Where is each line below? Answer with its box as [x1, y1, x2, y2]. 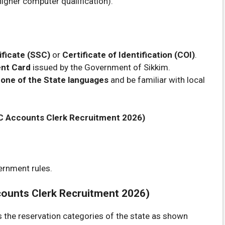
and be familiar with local [108, 74, 205, 85]
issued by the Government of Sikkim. [31, 62, 170, 72]
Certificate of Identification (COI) [62, 49, 195, 60]
